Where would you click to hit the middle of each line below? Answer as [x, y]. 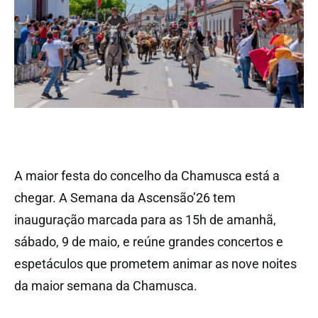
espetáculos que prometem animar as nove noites [155, 263]
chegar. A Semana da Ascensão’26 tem [125, 197]
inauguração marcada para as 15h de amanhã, [145, 219]
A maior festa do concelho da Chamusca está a [147, 175]
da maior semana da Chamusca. [106, 285]
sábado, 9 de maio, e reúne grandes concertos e [149, 241]
